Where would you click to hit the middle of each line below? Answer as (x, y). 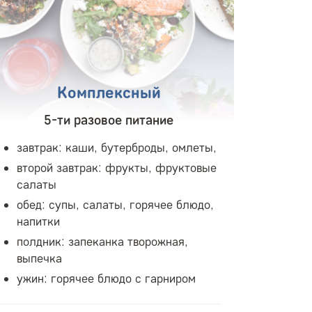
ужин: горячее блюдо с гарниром (106, 278)
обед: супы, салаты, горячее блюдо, (115, 204)
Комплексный (109, 92)
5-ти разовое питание (109, 119)
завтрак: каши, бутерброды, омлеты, (117, 147)
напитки (38, 221)
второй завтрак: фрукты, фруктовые (117, 167)
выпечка (39, 258)
